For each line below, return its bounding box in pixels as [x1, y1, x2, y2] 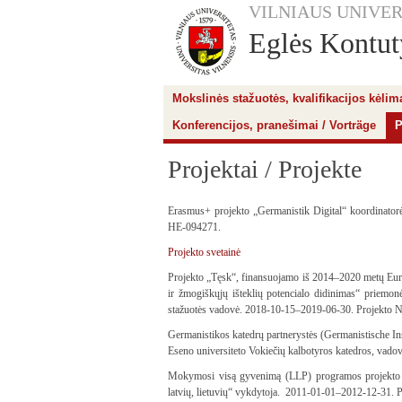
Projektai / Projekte [168, 155, 362, 183]
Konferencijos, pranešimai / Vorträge [172, 118, 376, 132]
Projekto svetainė [168, 246, 240, 258]
